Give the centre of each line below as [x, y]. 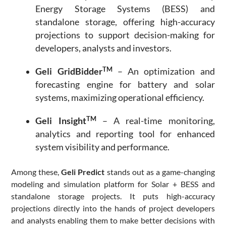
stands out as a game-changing [160, 172]
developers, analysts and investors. [104, 48]
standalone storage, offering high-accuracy [125, 22]
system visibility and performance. [103, 147]
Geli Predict [83, 172]
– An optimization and [163, 72]
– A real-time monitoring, [155, 121]
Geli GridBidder [69, 72]
